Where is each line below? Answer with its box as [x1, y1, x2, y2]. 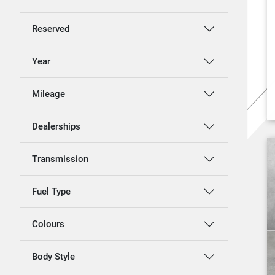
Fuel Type [32, 186, 71, 197]
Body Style [32, 251, 75, 262]
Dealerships [32, 121, 80, 132]
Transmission [32, 153, 88, 165]
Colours [32, 219, 64, 230]
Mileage [32, 88, 65, 99]
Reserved [32, 23, 69, 34]
